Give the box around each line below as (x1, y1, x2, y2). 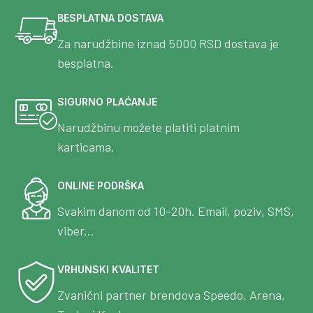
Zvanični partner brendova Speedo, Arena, (57, 287, 285, 303)
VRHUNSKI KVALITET (57, 263, 159, 275)
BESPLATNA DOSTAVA (57, 12, 163, 24)
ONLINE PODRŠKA (57, 180, 144, 191)
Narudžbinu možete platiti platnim (57, 119, 240, 135)
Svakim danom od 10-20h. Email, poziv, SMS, (57, 203, 294, 219)
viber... (57, 223, 94, 238)
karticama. (57, 139, 115, 154)
